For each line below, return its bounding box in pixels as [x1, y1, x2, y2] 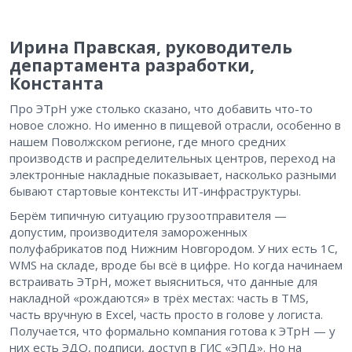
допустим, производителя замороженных [9, 223, 247, 240]
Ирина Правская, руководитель [9, 35, 292, 58]
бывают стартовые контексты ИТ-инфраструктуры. [9, 182, 301, 199]
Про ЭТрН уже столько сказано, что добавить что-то [9, 100, 313, 116]
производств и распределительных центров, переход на [9, 149, 335, 166]
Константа [9, 71, 104, 94]
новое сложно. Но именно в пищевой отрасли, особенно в [9, 116, 341, 133]
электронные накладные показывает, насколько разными [9, 166, 336, 182]
